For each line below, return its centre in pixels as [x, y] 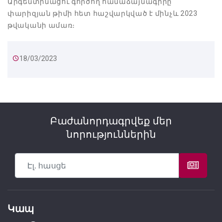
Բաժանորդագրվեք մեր [111, 121]
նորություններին [111, 135]
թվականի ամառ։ [42, 26]
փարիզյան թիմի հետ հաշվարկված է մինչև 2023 [103, 14]
